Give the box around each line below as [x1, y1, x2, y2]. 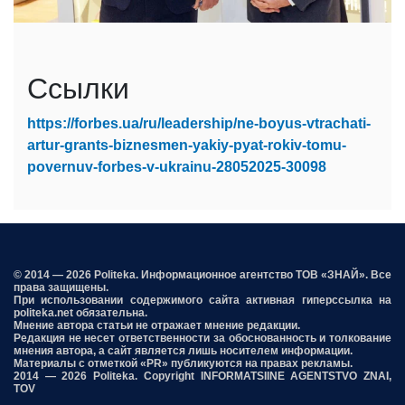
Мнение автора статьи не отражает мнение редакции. [14, 318, 300, 332]
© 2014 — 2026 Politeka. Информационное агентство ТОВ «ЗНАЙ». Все [14, 268, 391, 281]
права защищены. [14, 280, 108, 294]
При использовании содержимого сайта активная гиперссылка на [14, 293, 391, 306]
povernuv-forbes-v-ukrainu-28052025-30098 [27, 158, 326, 174]
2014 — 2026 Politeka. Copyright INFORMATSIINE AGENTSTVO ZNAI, [14, 369, 391, 382]
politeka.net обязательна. [14, 306, 147, 319]
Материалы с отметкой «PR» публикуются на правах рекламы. [14, 356, 353, 370]
